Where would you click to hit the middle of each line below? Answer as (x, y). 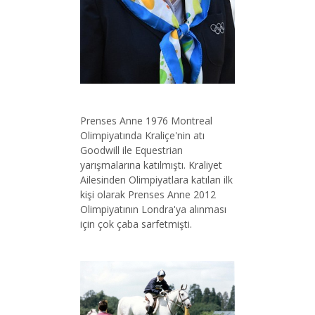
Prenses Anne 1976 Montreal (146, 120)
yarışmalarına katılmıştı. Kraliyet (151, 165)
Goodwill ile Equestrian (131, 150)
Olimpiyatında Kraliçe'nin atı (142, 135)
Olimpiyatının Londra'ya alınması (153, 209)
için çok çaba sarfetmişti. (136, 224)
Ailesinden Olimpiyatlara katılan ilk (156, 179)
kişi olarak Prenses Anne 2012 (148, 194)
